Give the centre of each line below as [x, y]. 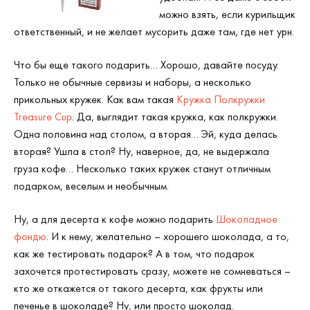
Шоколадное [247, 219]
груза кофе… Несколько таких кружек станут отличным [142, 168]
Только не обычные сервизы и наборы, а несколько [133, 82]
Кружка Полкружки [221, 99]
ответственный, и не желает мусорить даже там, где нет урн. [154, 31]
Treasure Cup [43, 117]
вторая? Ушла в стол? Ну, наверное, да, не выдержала [142, 151]
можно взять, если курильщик [227, 14]
